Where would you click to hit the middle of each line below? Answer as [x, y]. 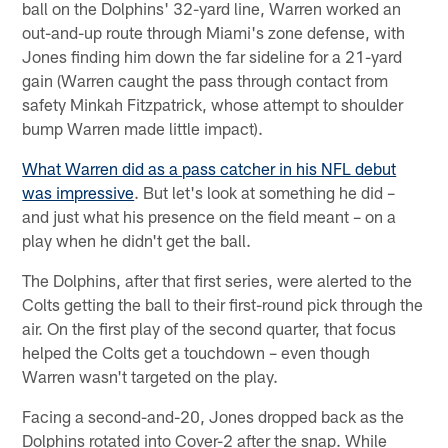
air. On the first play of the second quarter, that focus [209, 327]
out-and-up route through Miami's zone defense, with [214, 31]
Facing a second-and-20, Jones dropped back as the [213, 415]
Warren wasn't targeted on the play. [150, 375]
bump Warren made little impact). [143, 127]
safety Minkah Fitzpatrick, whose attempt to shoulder [213, 103]
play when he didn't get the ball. [137, 239]
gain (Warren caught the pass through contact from [205, 79]
